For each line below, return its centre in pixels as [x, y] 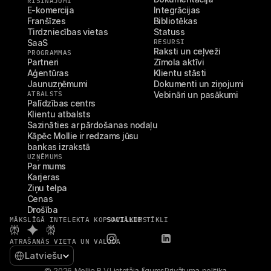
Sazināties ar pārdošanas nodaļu [93, 125]
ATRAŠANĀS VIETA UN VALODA [65, 241]
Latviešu [44, 256]
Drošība [43, 210]
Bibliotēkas [176, 21]
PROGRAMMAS [50, 53]
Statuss [169, 32]
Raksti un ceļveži [187, 51]
